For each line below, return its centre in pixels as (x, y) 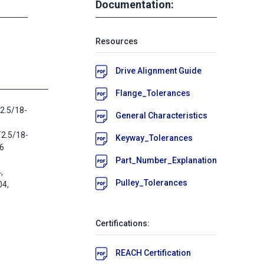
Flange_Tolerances (153, 93)
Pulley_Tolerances (151, 182)
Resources (117, 41)
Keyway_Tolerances (154, 138)
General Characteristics (161, 115)
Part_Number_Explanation (166, 160)
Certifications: (123, 223)
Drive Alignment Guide (159, 70)
